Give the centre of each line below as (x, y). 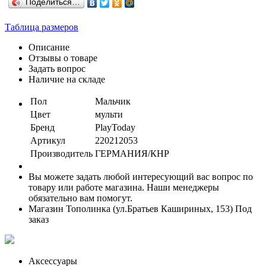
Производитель (61, 153)
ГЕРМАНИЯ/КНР (132, 153)
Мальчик (113, 101)
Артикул (48, 140)
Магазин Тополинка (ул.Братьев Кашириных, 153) (132, 208)
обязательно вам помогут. (80, 198)
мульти (109, 114)
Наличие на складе (67, 79)
